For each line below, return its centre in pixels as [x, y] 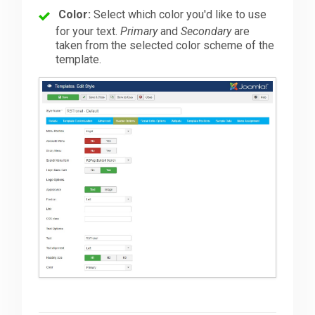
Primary [139, 32]
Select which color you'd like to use [179, 15]
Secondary [206, 32]
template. [79, 60]
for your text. [88, 32]
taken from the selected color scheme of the [165, 46]
